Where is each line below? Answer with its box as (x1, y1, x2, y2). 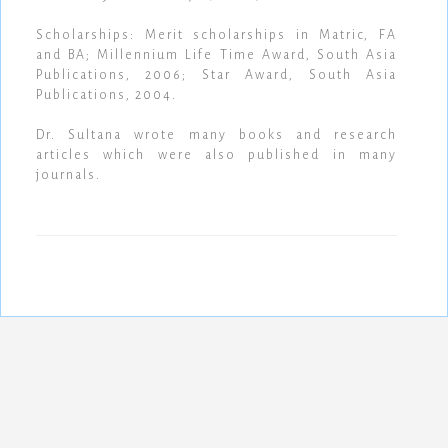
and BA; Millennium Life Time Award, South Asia (36, 48, 397, 63)
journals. (36, 168, 105, 183)
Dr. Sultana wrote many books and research (36, 128, 397, 143)
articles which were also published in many (36, 148, 397, 163)
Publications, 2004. (36, 88, 177, 103)
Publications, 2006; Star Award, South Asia (36, 68, 397, 83)
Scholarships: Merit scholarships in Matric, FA (36, 28, 397, 43)
